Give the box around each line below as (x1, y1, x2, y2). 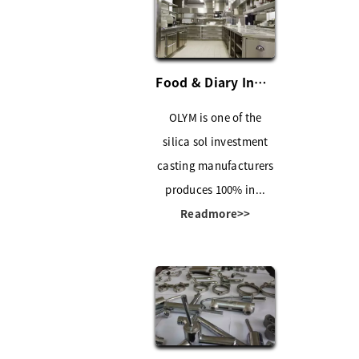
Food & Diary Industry (254, 72, 268, 91)
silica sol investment (163, 133, 268, 149)
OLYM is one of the (168, 109, 262, 125)
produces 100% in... (165, 181, 266, 197)
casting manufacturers (157, 157, 274, 173)
